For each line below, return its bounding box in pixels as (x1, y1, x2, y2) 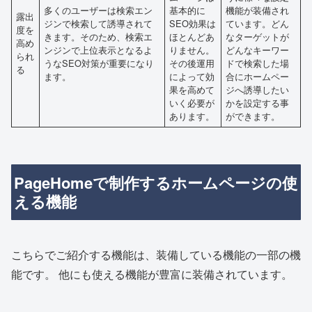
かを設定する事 (226, 95, 290, 109)
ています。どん (226, 16, 290, 30)
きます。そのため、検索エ (44, 29, 153, 43)
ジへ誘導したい (226, 82, 290, 96)
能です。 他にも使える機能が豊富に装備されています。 (11, 265, 292, 282)
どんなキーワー (226, 42, 290, 56)
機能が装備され (226, 3, 290, 17)
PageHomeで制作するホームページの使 (14, 171, 298, 194)
